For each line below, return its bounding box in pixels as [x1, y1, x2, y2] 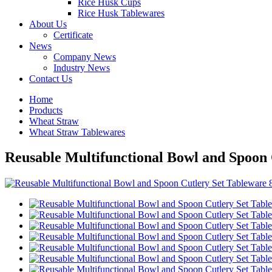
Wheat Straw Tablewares [29, 126, 125, 137]
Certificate [53, 29, 93, 40]
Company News [53, 51, 116, 62]
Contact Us [29, 73, 72, 84]
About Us [29, 18, 67, 29]
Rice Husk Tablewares [78, 7, 165, 18]
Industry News [53, 62, 110, 73]
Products [29, 104, 63, 115]
